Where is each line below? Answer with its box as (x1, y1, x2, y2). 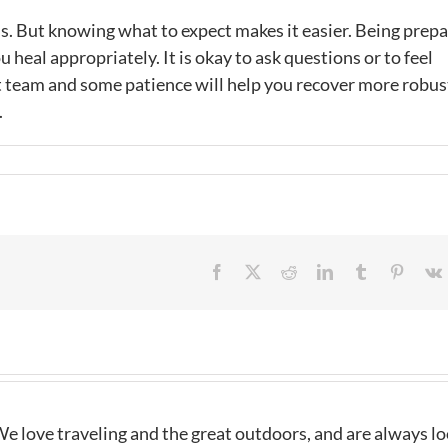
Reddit (296, 263, 338, 280)
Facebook (224, 263, 286, 280)
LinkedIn (332, 263, 390, 280)
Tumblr (368, 263, 414, 280)
